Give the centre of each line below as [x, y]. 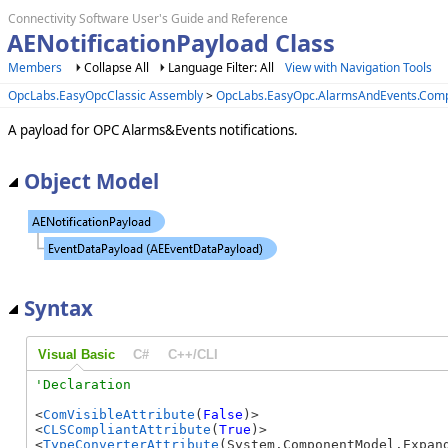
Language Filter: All [222, 67]
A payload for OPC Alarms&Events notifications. [153, 129]
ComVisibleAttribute [119, 415]
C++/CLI [192, 354]
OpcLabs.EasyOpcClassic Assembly [105, 95]
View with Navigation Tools [358, 67]
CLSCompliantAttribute [127, 430]
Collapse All [116, 67]
